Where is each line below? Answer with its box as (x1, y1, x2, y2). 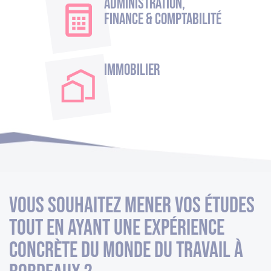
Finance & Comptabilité (103, 10, 221, 29)
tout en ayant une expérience (9, 214, 224, 241)
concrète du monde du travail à (9, 237, 243, 264)
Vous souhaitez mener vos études (9, 192, 255, 219)
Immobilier (103, 60, 160, 80)
